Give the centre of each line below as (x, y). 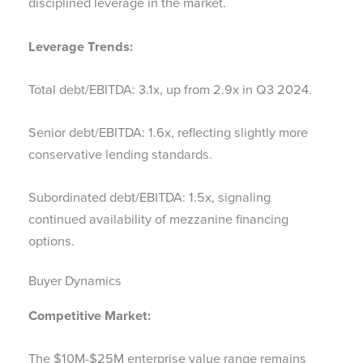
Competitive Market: (91, 315)
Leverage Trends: (81, 46)
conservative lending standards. (120, 155)
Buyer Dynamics (75, 280)
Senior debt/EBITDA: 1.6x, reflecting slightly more (168, 133)
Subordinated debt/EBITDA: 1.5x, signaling (149, 198)
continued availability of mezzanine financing (158, 220)
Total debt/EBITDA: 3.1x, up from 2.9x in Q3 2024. (170, 89)
